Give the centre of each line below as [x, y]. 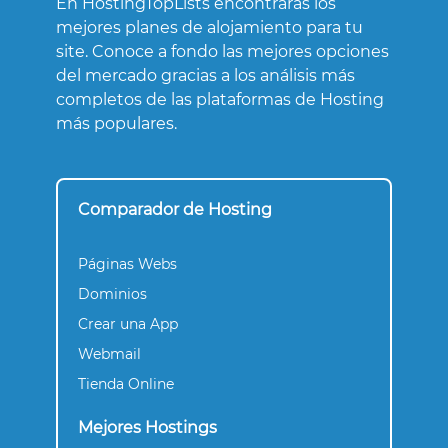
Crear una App [128, 324]
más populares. [116, 124]
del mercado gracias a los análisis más [205, 76]
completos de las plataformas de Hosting [220, 100]
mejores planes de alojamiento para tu [209, 28]
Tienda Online [126, 384]
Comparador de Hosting [175, 210]
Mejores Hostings [147, 428]
